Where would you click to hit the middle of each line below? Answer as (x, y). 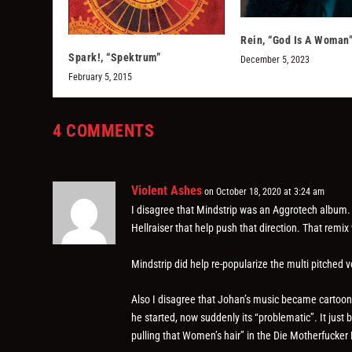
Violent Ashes (167, 191)
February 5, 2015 (101, 77)
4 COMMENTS (104, 131)
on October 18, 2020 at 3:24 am (265, 192)
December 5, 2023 (275, 60)
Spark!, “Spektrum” (115, 58)
